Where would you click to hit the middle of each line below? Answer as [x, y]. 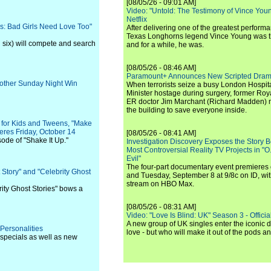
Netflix [137, 19]
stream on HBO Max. [160, 184]
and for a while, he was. [165, 45]
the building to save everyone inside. [187, 110]
